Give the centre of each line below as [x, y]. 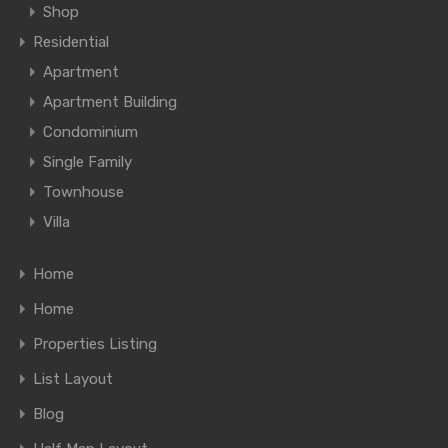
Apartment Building [110, 102]
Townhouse [83, 192]
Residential [71, 42]
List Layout [73, 379]
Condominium [90, 132]
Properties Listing [95, 344]
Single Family [87, 162]
